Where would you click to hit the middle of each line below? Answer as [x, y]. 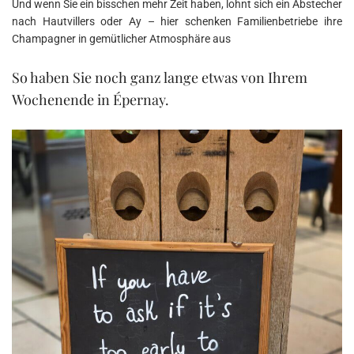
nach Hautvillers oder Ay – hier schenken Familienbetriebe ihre [177, 21]
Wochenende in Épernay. [90, 99]
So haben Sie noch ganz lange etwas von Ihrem [160, 77]
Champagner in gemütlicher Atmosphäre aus [121, 38]
